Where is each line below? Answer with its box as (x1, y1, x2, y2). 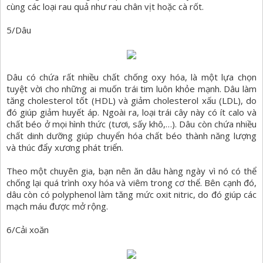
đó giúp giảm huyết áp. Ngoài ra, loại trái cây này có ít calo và (6, 106, 257, 119)
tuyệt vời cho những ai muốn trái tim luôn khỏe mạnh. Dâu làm (6, 83, 257, 95)
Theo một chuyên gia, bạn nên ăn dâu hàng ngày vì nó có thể (6, 165, 257, 177)
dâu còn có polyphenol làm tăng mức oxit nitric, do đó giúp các (6, 188, 257, 201)
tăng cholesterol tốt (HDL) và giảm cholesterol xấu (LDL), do (6, 95, 257, 107)
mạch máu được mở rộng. (6, 200, 108, 213)
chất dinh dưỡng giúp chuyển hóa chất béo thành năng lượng (6, 130, 257, 142)
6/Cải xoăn (6, 224, 49, 236)
